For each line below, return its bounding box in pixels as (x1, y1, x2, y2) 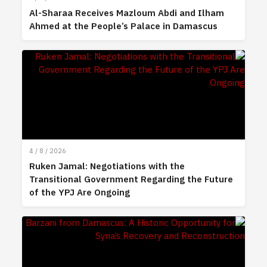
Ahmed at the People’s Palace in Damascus (29, 19, 218, 33)
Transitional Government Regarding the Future (29, 172, 234, 186)
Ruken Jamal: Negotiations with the (29, 159, 185, 173)
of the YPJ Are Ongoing (29, 185, 131, 199)
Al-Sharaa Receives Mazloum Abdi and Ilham (29, 6, 225, 20)
